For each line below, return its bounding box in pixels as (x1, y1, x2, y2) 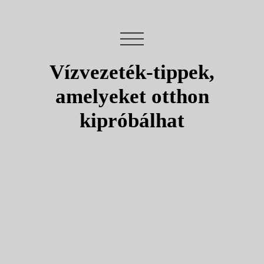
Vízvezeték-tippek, (49, 61, 214, 84)
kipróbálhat (80, 109, 184, 133)
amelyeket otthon (55, 85, 209, 108)
